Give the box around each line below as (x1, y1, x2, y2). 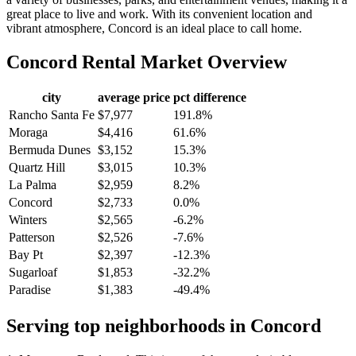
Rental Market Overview (77, 51, 287, 72)
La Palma (9, 178, 56, 192)
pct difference (173, 91, 246, 105)
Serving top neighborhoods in (6, 315, 250, 337)
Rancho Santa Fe (9, 108, 95, 122)
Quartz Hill (9, 161, 65, 175)
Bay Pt (9, 248, 43, 262)
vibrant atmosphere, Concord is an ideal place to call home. (6, 21, 302, 35)
